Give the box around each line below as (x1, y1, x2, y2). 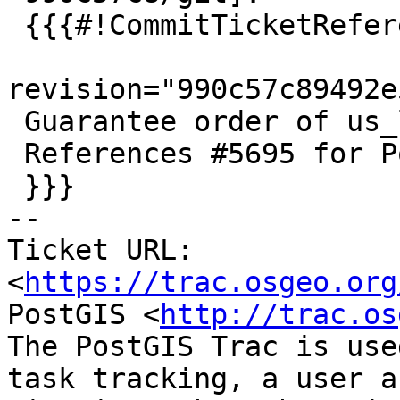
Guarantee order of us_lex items (7, 105, 24, 138)
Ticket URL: (7, 234, 194, 267)
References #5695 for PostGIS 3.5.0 (7, 137, 24, 171)
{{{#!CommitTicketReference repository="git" (7, 9, 24, 42)
